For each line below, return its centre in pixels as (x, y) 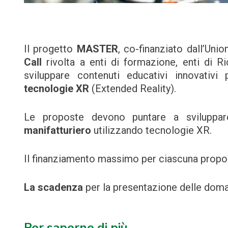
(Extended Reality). (133, 88)
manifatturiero (58, 130)
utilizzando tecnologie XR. (151, 130)
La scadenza (53, 187)
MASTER (97, 49)
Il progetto (50, 49)
